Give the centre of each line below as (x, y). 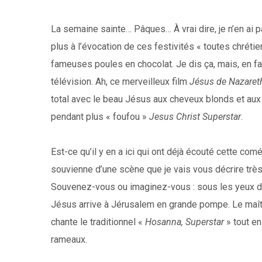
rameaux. (69, 239)
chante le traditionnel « (98, 222)
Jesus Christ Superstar (195, 117)
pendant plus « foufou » (100, 117)
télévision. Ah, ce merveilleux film (120, 82)
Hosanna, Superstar (185, 222)
